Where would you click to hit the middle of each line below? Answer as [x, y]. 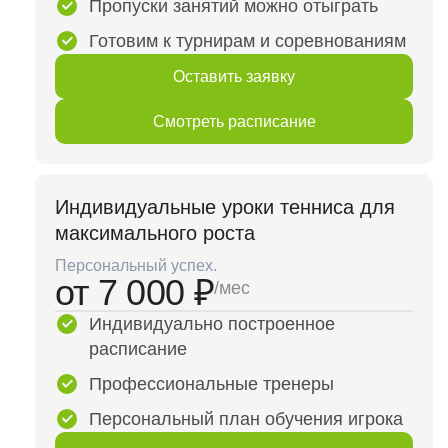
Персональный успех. [136, 265]
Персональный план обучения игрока [246, 419]
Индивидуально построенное [212, 324]
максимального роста [155, 233]
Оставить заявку [234, 76]
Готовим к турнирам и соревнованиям [247, 41]
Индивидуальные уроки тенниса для [225, 207]
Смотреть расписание [234, 121]
